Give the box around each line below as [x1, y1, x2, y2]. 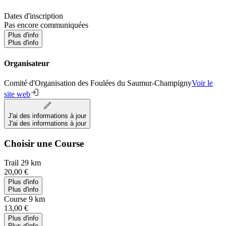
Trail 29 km [4, 158, 41, 167]
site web [4, 89, 30, 98]
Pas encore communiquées [4, 21, 88, 30]
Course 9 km [4, 195, 45, 204]
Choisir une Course [4, 138, 84, 149]
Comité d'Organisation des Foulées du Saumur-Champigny [4, 78, 192, 87]
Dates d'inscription [4, 12, 63, 21]
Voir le [192, 78, 213, 87]
